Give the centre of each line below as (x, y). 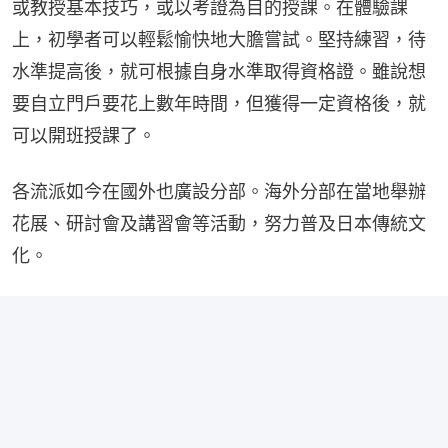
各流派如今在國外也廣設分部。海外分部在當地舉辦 (219, 191)
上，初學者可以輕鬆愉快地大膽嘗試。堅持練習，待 (219, 39)
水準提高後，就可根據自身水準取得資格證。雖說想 (219, 71)
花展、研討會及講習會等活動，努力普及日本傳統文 (219, 223)
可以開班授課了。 (84, 135)
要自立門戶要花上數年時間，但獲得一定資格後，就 (219, 103)
